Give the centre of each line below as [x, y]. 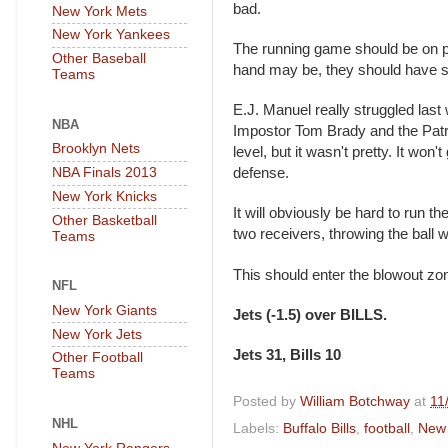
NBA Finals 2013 [104, 173]
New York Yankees [111, 35]
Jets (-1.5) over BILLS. [310, 315]
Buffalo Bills [319, 429]
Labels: [258, 429]
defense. [263, 173]
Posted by [266, 401]
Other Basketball [104, 220]
